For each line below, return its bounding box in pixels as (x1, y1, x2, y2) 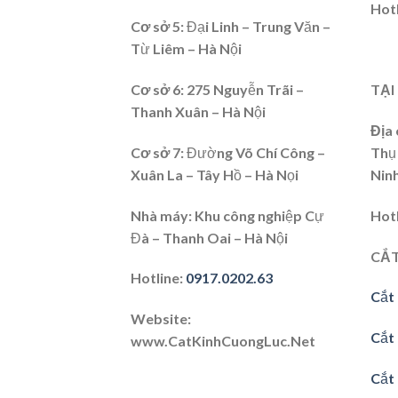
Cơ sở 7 (131, 143, 180, 161)
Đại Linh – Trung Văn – (187, 18, 330, 36)
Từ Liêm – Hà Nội (131, 40, 242, 58)
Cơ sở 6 (131, 80, 180, 98)
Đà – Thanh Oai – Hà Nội (131, 228, 288, 246)
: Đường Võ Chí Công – (180, 143, 325, 161)
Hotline (131, 269, 179, 287)
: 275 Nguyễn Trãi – (180, 80, 304, 98)
